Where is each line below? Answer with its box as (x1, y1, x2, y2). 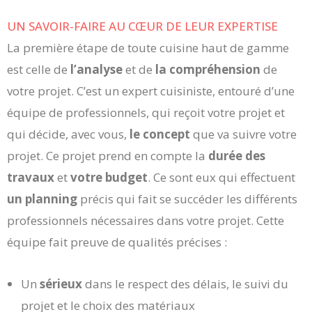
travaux (7, 169, 54, 185)
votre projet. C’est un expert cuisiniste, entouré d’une (7, 82, 295, 99)
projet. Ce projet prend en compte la (7, 147, 208, 164)
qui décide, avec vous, (7, 125, 130, 142)
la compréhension (155, 61, 260, 77)
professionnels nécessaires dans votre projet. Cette (7, 212, 284, 228)
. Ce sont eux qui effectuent (148, 169, 295, 185)
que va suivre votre (190, 125, 297, 142)
